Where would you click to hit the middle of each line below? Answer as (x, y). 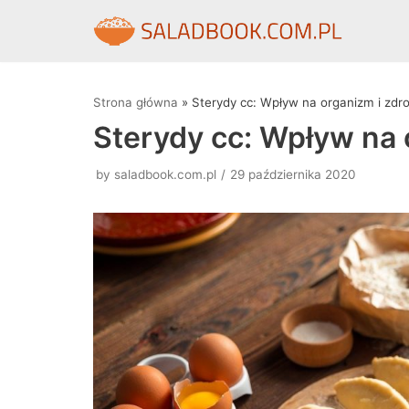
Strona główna (136, 103)
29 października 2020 (293, 175)
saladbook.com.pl (165, 175)
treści (37, 98)
